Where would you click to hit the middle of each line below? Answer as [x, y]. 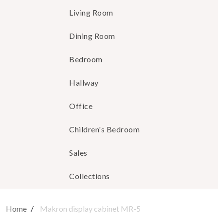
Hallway [84, 82]
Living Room [91, 12]
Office [81, 106]
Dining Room [92, 36]
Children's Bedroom [104, 129]
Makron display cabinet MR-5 [90, 208]
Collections [90, 176]
